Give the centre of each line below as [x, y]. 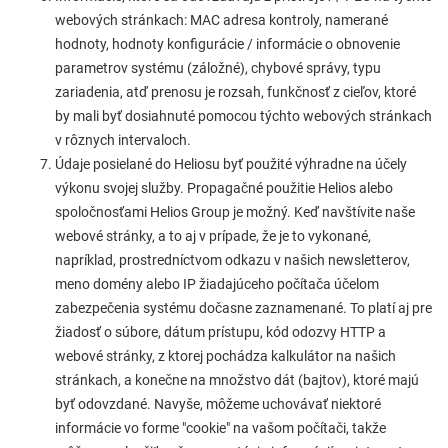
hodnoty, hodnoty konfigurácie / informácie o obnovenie [227, 44]
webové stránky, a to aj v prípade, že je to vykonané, [213, 236]
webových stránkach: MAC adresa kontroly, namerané [221, 20]
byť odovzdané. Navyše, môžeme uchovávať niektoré [218, 404]
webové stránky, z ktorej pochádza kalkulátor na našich [225, 356]
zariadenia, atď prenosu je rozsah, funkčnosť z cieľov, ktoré [235, 92]
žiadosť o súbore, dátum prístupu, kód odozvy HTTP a [220, 332]
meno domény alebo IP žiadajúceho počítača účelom [217, 284]
